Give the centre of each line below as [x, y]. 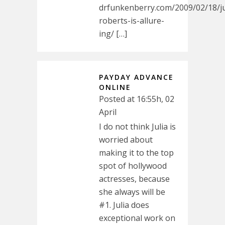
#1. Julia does [124, 205]
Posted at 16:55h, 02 [137, 99]
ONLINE [115, 87]
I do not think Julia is [137, 127]
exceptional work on [137, 218]
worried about [126, 140]
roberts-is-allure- [132, 21]
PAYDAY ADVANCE [136, 77]
